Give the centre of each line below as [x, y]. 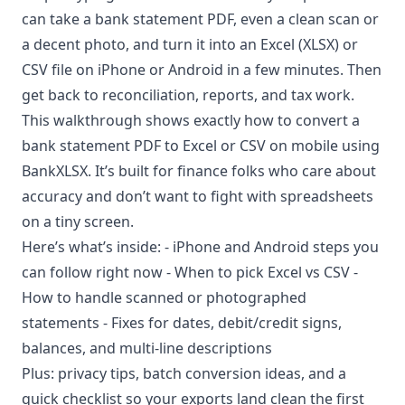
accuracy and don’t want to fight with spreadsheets [198, 196]
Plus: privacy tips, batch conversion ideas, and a [184, 373]
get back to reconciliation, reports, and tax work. [188, 94]
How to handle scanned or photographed [164, 297]
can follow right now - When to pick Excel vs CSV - [190, 272]
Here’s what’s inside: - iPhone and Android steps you [200, 246]
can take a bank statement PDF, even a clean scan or [200, 19]
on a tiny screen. [78, 221]
